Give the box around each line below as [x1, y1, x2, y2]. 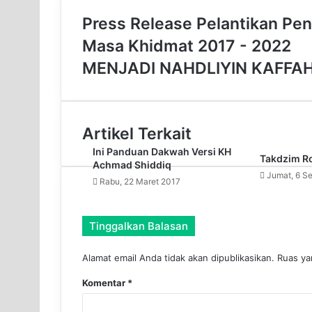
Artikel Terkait [82, 123, 192, 143]
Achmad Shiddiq [93, 158, 171, 171]
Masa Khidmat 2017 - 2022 [82, 36, 291, 56]
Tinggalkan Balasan [89, 219, 188, 233]
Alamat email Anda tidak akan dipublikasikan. [82, 251, 274, 263]
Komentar [82, 276, 127, 288]
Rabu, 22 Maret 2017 [100, 175, 180, 187]
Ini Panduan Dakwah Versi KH [93, 145, 231, 157]
